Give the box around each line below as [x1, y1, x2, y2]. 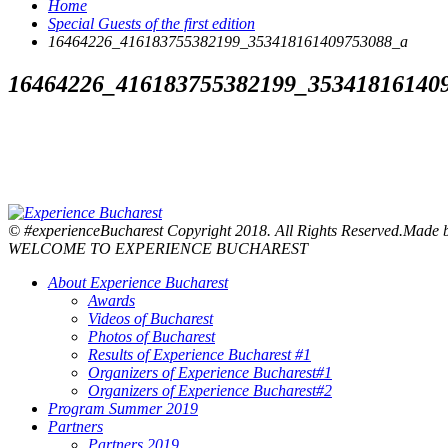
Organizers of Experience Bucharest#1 [88, 364, 332, 381]
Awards [88, 292, 135, 309]
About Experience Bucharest [48, 274, 228, 291]
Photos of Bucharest [88, 328, 215, 345]
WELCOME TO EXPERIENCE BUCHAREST [8, 240, 308, 257]
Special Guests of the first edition [48, 15, 255, 33]
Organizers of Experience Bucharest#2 [88, 382, 332, 399]
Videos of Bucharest [88, 310, 213, 327]
